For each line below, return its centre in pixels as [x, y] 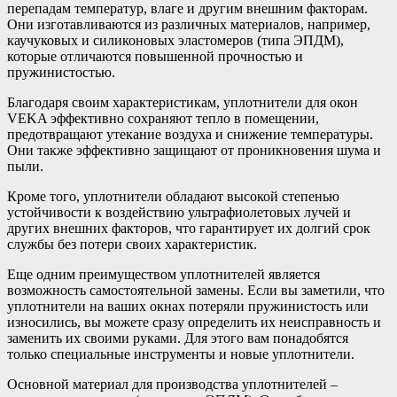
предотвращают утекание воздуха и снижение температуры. [190, 135]
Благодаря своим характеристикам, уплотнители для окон [183, 103]
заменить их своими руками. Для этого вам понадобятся [178, 339]
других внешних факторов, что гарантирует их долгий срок [189, 229]
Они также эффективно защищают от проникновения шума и [194, 151]
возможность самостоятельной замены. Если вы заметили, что [196, 291]
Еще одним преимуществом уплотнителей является [163, 275]
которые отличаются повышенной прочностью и [155, 57]
